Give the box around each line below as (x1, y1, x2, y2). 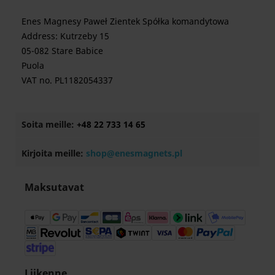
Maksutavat (25, 180, 84, 195)
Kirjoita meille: (21, 147, 86, 160)
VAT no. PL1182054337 (21, 74, 113, 87)
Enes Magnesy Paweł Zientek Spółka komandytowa (21, 15, 229, 28)
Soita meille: (21, 118, 77, 131)
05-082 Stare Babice (21, 45, 103, 57)
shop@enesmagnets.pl (86, 147, 182, 160)
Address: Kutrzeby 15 (21, 30, 109, 42)
